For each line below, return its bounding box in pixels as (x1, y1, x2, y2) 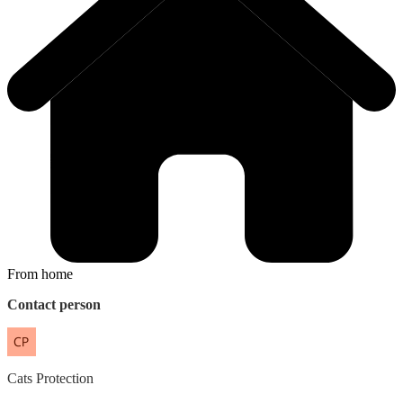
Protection (36, 370, 94, 386)
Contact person (7, 296, 101, 312)
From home (7, 265, 73, 282)
